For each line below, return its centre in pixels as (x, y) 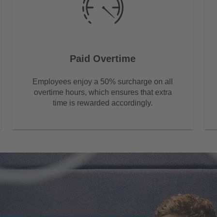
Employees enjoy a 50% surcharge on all (103, 81)
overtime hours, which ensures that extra (103, 92)
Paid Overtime (103, 58)
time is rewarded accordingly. (103, 103)
